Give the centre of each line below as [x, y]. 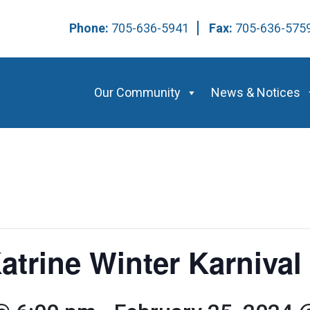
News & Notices [256, 92]
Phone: [90, 28]
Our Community [137, 92]
